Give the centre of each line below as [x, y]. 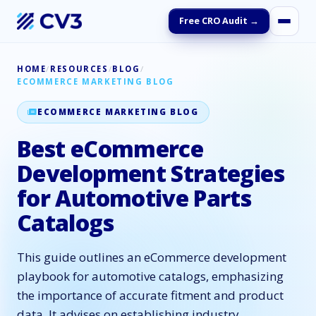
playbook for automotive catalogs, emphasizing [150, 276]
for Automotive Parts [134, 198]
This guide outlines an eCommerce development [152, 257]
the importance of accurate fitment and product [150, 295]
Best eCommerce [110, 148]
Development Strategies [151, 173]
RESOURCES [79, 69]
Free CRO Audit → [219, 21]
